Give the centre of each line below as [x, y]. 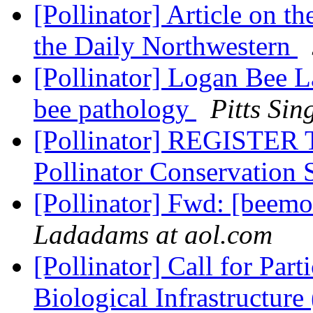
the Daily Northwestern [166, 46]
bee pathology [115, 109]
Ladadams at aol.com [153, 235]
